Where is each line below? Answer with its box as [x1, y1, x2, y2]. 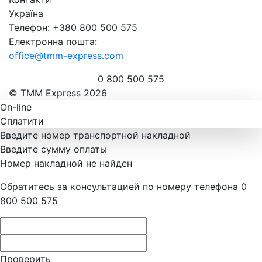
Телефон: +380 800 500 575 [9, 21, 137, 33]
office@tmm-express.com [9, 49, 123, 61]
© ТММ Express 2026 [9, 87, 107, 99]
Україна [9, 7, 43, 19]
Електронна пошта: [9, 35, 97, 47]
